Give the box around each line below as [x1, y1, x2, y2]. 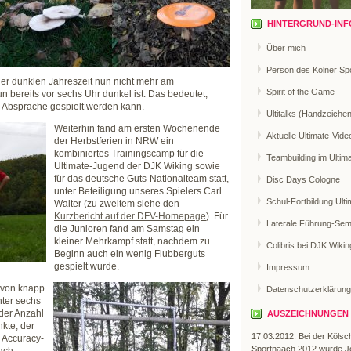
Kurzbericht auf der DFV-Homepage [54, 211, 206, 222]
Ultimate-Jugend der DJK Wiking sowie [54, 161, 220, 172]
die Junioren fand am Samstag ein [54, 223, 200, 234]
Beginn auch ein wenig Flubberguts [54, 248, 205, 259]
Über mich [266, 42, 306, 52]
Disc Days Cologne [266, 174, 340, 184]
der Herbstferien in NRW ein [54, 136, 174, 147]
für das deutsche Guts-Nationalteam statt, [54, 173, 229, 184]
